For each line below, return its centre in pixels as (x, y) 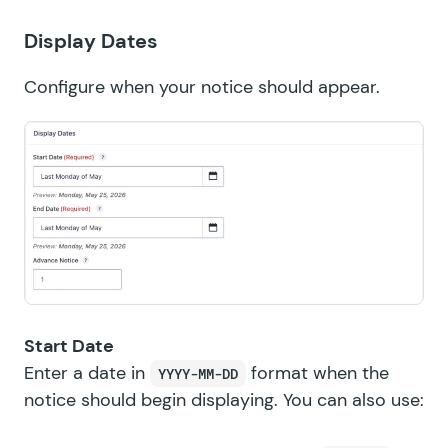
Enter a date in (87, 372)
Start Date (69, 345)
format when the (317, 372)
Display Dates (91, 41)
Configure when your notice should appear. (202, 87)
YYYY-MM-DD (198, 373)
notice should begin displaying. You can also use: (224, 399)
